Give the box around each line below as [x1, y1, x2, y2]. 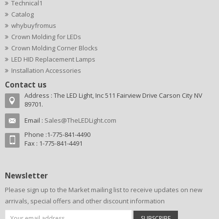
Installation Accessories [11, 66, 81, 75]
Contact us [5, 80, 46, 89]
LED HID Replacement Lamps [11, 55, 95, 64]
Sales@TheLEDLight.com [44, 116, 116, 125]
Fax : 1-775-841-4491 [24, 139, 83, 148]
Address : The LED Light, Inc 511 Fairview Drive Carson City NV [24, 91, 202, 100]
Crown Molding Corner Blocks [11, 44, 98, 52]
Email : [24, 116, 44, 125]
